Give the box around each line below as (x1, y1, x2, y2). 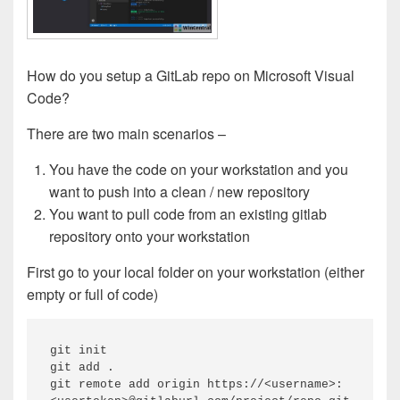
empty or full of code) (27, 283, 158, 304)
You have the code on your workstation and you (49, 158, 348, 179)
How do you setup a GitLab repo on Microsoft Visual (27, 64, 354, 86)
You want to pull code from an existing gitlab (49, 203, 327, 224)
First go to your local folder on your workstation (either (27, 261, 364, 282)
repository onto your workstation (49, 225, 250, 246)
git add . (50, 360, 114, 374)
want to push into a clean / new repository (49, 180, 310, 202)
